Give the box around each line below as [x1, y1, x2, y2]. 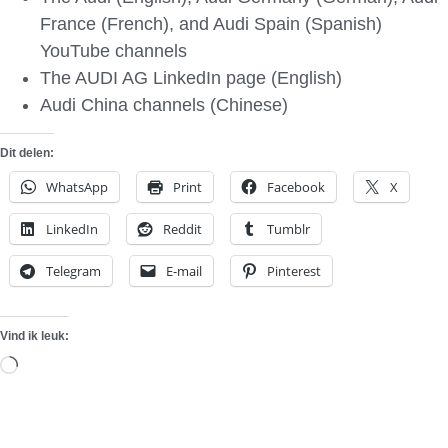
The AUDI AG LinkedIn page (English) [40, 68, 342, 89]
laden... [17, 411, 76, 432]
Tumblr [267, 220, 310, 239]
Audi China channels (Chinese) [40, 95, 288, 116]
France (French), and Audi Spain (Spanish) [40, 14, 382, 35]
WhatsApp [46, 178, 108, 197]
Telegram [46, 262, 101, 281]
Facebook [267, 178, 325, 197]
